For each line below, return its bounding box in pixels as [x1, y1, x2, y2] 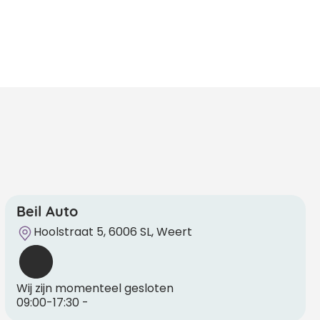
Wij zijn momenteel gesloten [16, 279, 174, 296]
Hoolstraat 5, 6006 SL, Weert [33, 223, 192, 240]
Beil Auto [16, 199, 78, 221]
